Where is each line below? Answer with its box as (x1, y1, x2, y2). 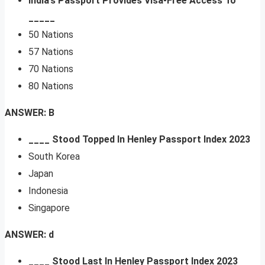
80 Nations (28, 80, 73, 92)
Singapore (28, 202, 70, 214)
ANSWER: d (5, 229, 54, 241)
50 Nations (28, 29, 73, 41)
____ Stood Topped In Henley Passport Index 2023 (28, 134, 250, 146)
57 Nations (28, 46, 73, 58)
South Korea (28, 151, 80, 163)
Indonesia (28, 185, 68, 197)
